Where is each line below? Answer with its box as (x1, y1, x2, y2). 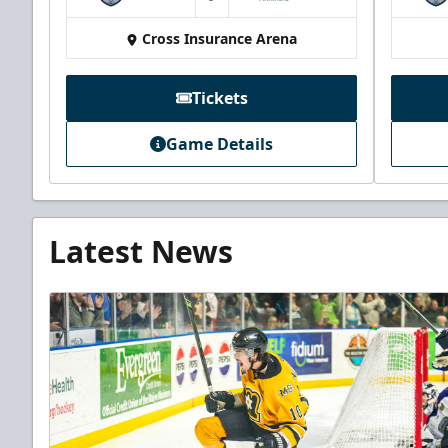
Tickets (191, 87, 248, 110)
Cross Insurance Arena (142, 29, 297, 49)
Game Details (166, 133, 273, 156)
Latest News (49, 231, 233, 273)
